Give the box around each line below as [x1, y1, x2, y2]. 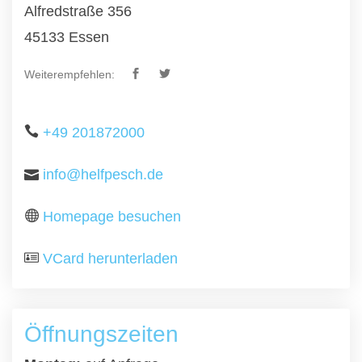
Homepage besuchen [43, 208, 181, 225]
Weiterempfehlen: [24, 68, 115, 81]
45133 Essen [24, 29, 109, 45]
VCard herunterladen [43, 250, 178, 267]
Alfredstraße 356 [24, 3, 132, 19]
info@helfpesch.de [43, 166, 163, 183]
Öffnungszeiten [24, 322, 179, 347]
